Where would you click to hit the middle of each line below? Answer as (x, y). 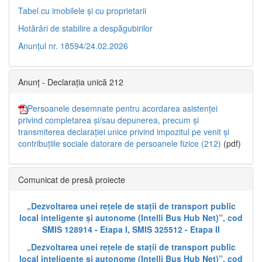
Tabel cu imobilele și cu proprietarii (82, 11)
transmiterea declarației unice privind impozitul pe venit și (124, 132)
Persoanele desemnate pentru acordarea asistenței (123, 108)
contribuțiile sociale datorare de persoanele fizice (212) (120, 144)
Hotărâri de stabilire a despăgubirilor (85, 28)
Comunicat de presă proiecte (72, 180)
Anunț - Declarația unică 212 (71, 82)
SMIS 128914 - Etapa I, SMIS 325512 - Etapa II (131, 230)
